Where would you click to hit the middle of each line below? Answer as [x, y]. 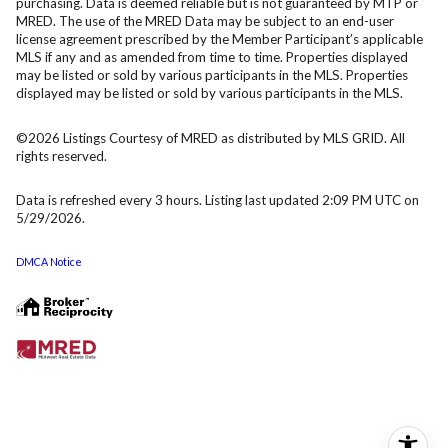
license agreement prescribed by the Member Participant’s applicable [219, 39]
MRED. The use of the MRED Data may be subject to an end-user [205, 21]
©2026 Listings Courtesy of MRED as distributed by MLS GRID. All [210, 137]
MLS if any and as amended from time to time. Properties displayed [212, 57]
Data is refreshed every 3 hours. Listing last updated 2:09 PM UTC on [217, 200]
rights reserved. [61, 155]
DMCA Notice [49, 261]
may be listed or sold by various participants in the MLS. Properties [212, 75]
